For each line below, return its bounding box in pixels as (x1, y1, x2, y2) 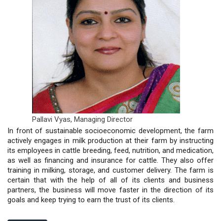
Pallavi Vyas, (32, 114, 74, 124)
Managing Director (74, 114, 133, 124)
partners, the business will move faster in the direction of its (7, 185, 214, 194)
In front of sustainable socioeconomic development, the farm (7, 126, 214, 135)
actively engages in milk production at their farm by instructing (7, 136, 214, 145)
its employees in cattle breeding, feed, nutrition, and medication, (7, 146, 214, 155)
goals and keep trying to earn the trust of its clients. (7, 195, 175, 204)
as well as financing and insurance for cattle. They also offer (7, 155, 214, 165)
